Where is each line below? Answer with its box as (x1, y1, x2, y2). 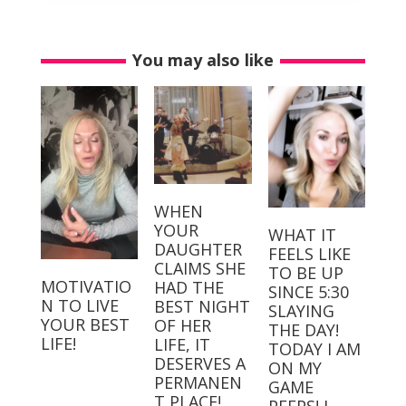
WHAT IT (267, 224, 336, 246)
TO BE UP (267, 262, 343, 285)
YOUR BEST (40, 314, 130, 336)
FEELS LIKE (267, 243, 351, 266)
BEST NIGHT (154, 295, 251, 317)
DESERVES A (154, 352, 246, 374)
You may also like (131, 49, 274, 71)
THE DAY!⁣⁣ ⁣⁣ (267, 319, 343, 342)
